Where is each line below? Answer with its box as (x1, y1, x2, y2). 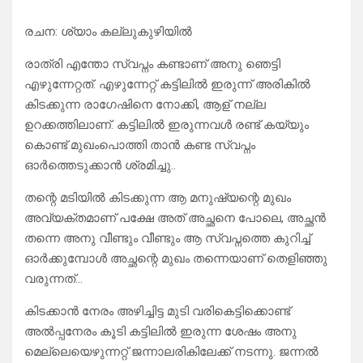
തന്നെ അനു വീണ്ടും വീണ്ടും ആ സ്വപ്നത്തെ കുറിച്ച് (24, 231, 310, 246)
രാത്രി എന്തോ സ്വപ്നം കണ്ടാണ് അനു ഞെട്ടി (24, 57, 280, 72)
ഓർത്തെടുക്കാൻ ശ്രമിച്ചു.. (24, 158, 176, 173)
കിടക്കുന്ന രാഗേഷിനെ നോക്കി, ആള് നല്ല (24, 97, 266, 113)
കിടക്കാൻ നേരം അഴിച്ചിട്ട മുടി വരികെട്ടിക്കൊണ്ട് (24, 304, 290, 319)
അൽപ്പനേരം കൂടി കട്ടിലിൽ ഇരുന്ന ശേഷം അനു (24, 324, 297, 340)
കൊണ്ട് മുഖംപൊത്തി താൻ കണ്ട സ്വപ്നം (24, 138, 255, 153)
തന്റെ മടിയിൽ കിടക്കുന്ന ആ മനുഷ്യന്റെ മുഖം (24, 190, 291, 206)
